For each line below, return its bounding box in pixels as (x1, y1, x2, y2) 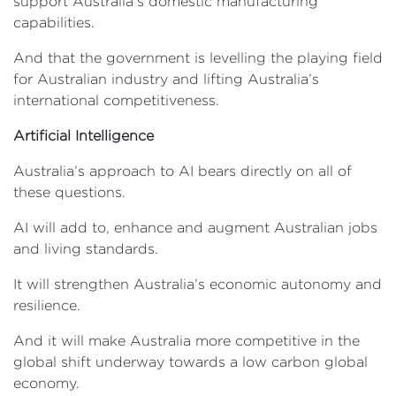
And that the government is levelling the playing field (13, 50, 383, 65)
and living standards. (13, 241, 158, 256)
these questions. (13, 185, 126, 200)
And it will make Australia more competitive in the (13, 333, 360, 348)
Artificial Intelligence (13, 128, 154, 143)
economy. (13, 376, 80, 391)
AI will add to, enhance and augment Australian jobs (13, 220, 377, 235)
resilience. (13, 298, 80, 313)
